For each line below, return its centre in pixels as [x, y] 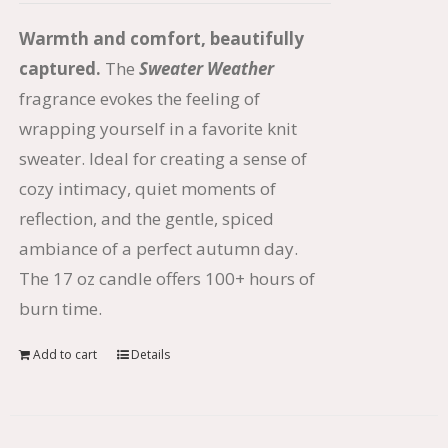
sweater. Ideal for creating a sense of [162, 158]
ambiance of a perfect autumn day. [158, 248]
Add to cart [64, 354]
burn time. [60, 308]
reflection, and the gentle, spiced [146, 218]
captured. [59, 68]
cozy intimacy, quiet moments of [147, 188]
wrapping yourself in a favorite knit [157, 128]
